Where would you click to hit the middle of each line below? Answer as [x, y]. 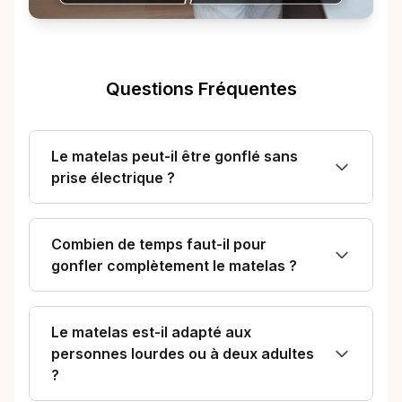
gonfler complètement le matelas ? [174, 266]
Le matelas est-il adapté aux [151, 332]
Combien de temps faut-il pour [159, 245]
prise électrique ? [113, 178]
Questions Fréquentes [201, 89]
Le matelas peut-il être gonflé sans [175, 157]
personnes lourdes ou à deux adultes [183, 354]
